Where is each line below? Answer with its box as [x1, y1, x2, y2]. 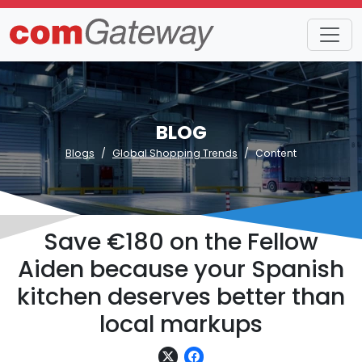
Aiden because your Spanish [18, 253, 344, 285]
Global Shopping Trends [112, 146, 238, 160]
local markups [99, 308, 263, 340]
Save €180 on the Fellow [44, 225, 318, 258]
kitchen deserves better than [17, 280, 345, 313]
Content [255, 146, 297, 160]
